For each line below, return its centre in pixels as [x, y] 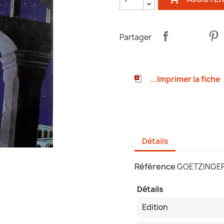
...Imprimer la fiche [185, 79]
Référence [155, 167]
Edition [155, 207]
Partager [135, 37]
